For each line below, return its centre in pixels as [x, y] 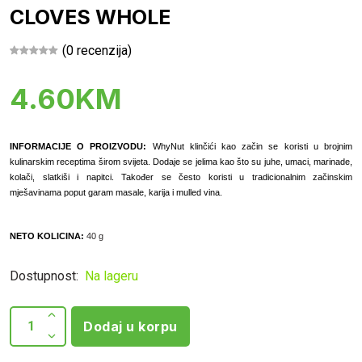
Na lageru [110, 276]
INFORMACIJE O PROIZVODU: [81, 146]
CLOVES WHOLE [90, 17]
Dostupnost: [44, 276]
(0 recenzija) [97, 51]
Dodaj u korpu [130, 326]
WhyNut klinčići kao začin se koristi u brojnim [253, 146]
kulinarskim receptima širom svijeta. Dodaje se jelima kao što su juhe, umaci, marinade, [181, 162]
